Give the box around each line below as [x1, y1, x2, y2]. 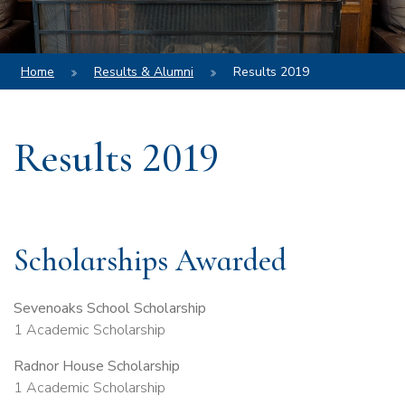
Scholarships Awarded [14, 242, 287, 279]
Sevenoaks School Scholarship [14, 298, 206, 318]
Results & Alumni [94, 63, 193, 80]
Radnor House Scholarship [14, 356, 180, 376]
